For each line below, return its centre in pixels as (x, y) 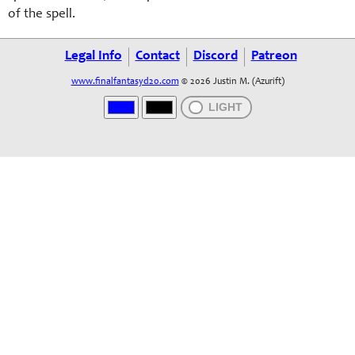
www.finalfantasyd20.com (125, 82)
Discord (215, 57)
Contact (157, 57)
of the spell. (42, 15)
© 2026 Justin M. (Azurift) (231, 82)
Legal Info (93, 57)
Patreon (274, 57)
